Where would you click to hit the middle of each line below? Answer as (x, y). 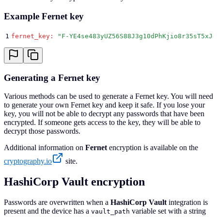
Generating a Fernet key (52, 77)
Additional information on (45, 148)
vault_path (110, 212)
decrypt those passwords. (42, 131)
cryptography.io (28, 161)
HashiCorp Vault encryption (74, 182)
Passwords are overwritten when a (57, 202)
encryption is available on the (153, 148)
